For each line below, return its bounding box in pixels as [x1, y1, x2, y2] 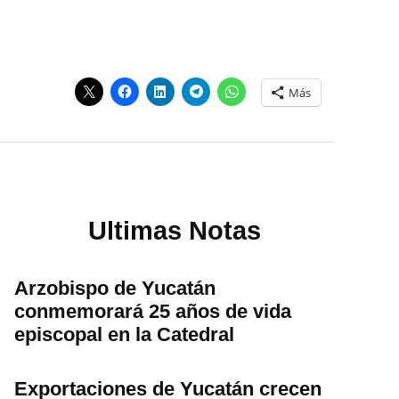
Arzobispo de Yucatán [14, 276, 216, 299]
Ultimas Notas [88, 216, 261, 246]
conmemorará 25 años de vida [14, 299, 291, 322]
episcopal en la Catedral [14, 322, 234, 346]
